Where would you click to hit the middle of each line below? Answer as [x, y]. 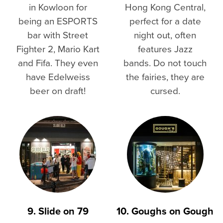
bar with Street [58, 35]
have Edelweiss [58, 77]
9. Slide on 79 [58, 211]
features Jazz [165, 49]
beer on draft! [58, 91]
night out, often [165, 35]
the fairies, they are [165, 77]
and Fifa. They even [58, 63]
